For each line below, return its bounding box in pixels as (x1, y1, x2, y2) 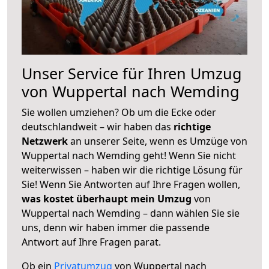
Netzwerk (22, 134, 70, 148)
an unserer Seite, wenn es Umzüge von (70, 134, 247, 148)
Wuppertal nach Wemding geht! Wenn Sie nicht (22, 148, 236, 162)
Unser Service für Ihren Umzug (22, 62, 242, 83)
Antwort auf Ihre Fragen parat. (22, 235, 161, 249)
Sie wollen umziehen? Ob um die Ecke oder (22, 105, 216, 119)
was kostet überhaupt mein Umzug (22, 192, 192, 205)
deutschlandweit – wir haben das (22, 119, 174, 133)
